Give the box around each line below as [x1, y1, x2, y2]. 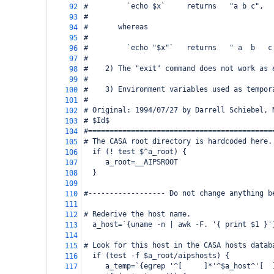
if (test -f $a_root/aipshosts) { [84, 251, 229, 260]
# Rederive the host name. [84, 210, 191, 218]
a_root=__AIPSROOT [84, 158, 178, 166]
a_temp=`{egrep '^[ [84, 262, 187, 270]
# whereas [84, 23, 148, 31]
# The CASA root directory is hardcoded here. [84, 137, 272, 146]
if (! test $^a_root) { [84, 147, 187, 156]
